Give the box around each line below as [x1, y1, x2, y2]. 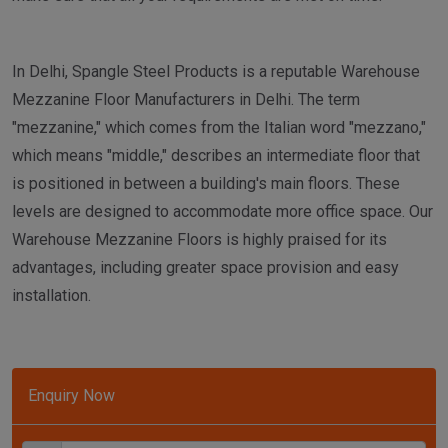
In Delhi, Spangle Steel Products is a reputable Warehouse [12, 62, 420, 82]
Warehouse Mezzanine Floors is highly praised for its [12, 230, 387, 250]
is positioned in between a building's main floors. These [12, 174, 400, 194]
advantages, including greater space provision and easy [12, 258, 399, 278]
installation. [12, 286, 91, 306]
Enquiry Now [28, 386, 115, 406]
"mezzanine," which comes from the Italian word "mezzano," [12, 118, 426, 138]
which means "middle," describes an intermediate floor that [12, 146, 420, 166]
